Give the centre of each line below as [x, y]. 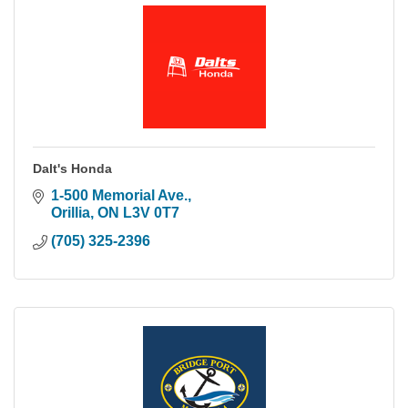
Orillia [71, 212]
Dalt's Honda [72, 168]
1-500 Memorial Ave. [119, 195]
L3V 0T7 [151, 212]
